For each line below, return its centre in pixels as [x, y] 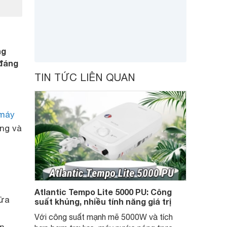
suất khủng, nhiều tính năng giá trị [103, 201]
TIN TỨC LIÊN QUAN [85, 77]
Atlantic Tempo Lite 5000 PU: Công [103, 192]
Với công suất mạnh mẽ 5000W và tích [104, 217]
